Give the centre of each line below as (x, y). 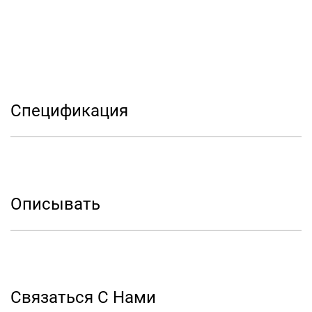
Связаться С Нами (83, 297)
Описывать (55, 204)
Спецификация (69, 111)
